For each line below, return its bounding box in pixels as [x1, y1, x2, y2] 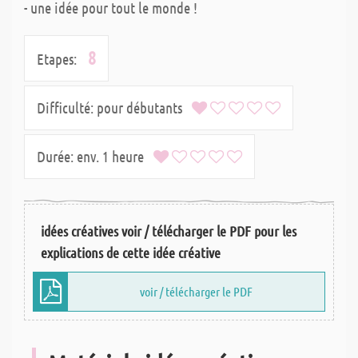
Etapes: [37, 50, 77, 69]
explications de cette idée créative [41, 244, 221, 262]
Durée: [37, 147, 77, 166]
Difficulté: [37, 98, 93, 117]
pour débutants [93, 98, 192, 117]
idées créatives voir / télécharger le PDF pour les [41, 222, 296, 241]
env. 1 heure [77, 147, 153, 166]
